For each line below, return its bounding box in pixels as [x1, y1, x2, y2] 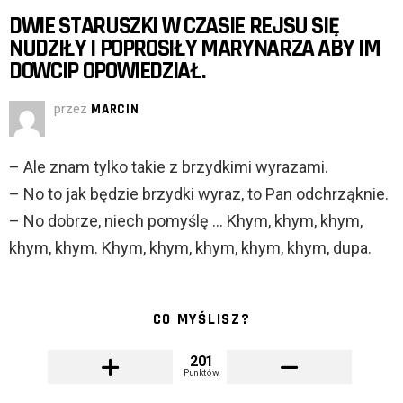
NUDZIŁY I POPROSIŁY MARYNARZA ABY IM [9, 33, 381, 65]
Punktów [184, 367, 219, 379]
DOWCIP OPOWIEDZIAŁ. [9, 56, 205, 87]
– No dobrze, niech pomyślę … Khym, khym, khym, [9, 211, 363, 231]
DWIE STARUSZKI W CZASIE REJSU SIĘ [9, 11, 339, 42]
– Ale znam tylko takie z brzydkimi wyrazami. [9, 157, 328, 177]
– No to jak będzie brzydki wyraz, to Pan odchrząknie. [9, 184, 389, 204]
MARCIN [91, 101, 139, 119]
